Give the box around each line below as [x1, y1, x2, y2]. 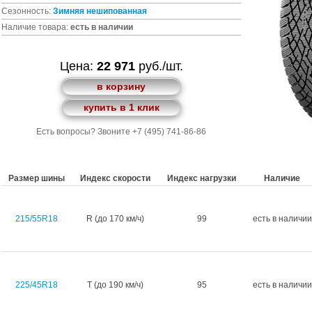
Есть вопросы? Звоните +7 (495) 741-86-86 [36, 127, 206, 136]
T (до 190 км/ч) [87, 280, 143, 290]
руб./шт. [134, 59, 183, 73]
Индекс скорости [80, 173, 150, 183]
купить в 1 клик [83, 102, 159, 113]
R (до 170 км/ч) [86, 214, 144, 224]
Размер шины [8, 173, 65, 183]
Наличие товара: [1, 22, 70, 32]
